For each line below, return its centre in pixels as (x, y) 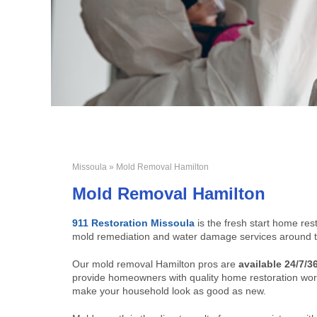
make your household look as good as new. (169, 291)
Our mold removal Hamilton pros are (155, 264)
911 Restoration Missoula (133, 223)
